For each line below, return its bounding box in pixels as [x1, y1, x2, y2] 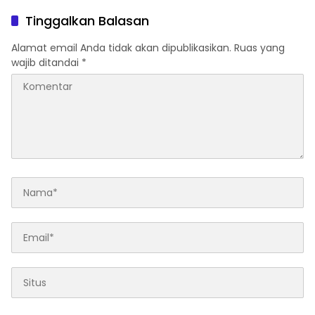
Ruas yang [234, 41, 285, 56]
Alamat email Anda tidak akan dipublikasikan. [11, 41, 231, 56]
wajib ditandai [11, 56, 82, 70]
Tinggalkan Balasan [25, 12, 149, 30]
